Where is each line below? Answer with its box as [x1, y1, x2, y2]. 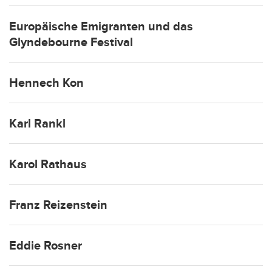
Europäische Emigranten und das [9, 19, 193, 34]
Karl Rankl [9, 116, 66, 131]
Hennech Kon [9, 75, 84, 90]
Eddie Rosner [9, 238, 82, 253]
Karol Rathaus [9, 157, 87, 172]
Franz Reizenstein [9, 197, 107, 212]
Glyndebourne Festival [9, 35, 133, 50]
